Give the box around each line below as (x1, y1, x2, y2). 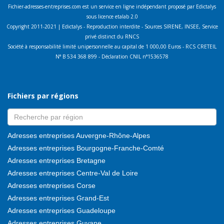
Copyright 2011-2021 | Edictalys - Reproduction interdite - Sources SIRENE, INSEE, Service (6, 23, 218, 30)
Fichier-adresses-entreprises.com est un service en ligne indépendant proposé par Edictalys (8, 3, 216, 10)
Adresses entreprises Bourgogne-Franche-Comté (7, 144, 164, 152)
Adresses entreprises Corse (7, 181, 95, 190)
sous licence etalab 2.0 (86, 13, 138, 20)
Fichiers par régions (7, 91, 78, 101)
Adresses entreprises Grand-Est (7, 194, 109, 202)
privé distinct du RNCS (85, 33, 139, 40)
